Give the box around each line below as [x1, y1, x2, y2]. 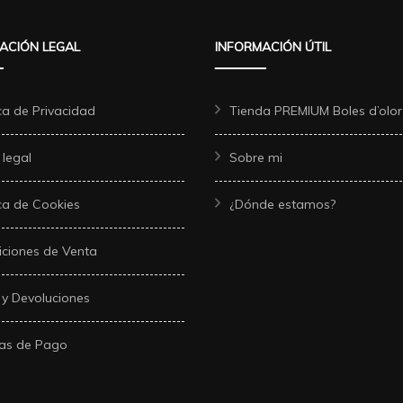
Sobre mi [229, 149, 282, 166]
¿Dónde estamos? [229, 196, 336, 213]
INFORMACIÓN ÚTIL [215, 39, 331, 56]
